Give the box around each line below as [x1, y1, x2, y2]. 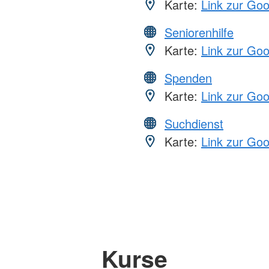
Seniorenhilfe [165, 23, 234, 41]
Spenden [165, 68, 212, 86]
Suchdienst [165, 114, 223, 132]
